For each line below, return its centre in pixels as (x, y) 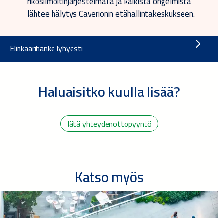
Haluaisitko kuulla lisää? (109, 91)
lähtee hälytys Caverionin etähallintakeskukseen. (112, 13)
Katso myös (109, 177)
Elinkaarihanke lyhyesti (46, 48)
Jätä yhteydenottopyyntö (109, 123)
